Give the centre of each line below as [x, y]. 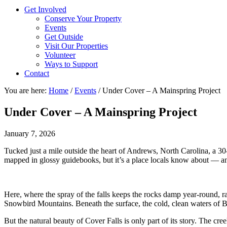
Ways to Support [71, 64]
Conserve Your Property [83, 18]
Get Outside [64, 37]
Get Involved [45, 9]
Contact [37, 73]
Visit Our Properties [76, 46]
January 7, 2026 [30, 133]
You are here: [26, 90]
